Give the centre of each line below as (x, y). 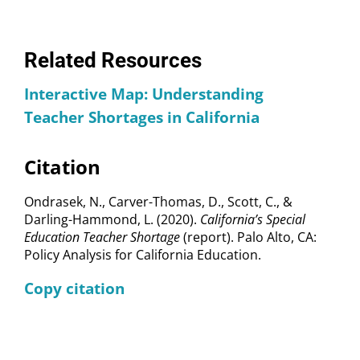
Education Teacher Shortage (104, 237)
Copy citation (74, 288)
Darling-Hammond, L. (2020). (112, 219)
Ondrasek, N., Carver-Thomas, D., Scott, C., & (158, 201)
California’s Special (253, 219)
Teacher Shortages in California (142, 117)
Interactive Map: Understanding (144, 93)
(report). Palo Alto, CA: (250, 237)
